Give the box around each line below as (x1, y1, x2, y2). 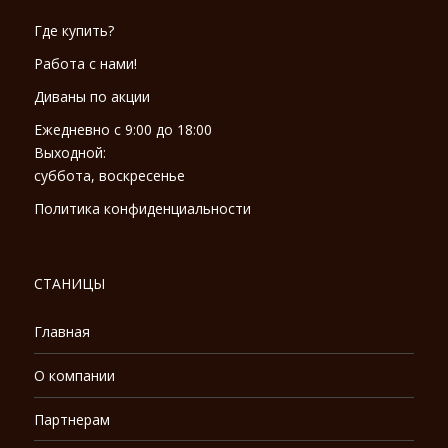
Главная (34, 322, 90, 342)
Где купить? (34, 21, 114, 41)
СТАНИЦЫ (34, 274, 105, 294)
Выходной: (34, 143, 110, 163)
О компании (34, 366, 115, 386)
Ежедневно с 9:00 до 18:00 (34, 120, 212, 140)
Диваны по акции (34, 87, 150, 107)
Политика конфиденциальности (34, 199, 251, 219)
